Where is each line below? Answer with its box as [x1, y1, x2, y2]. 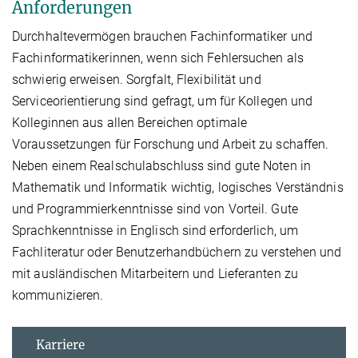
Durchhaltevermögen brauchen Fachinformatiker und [12, 29, 312, 45]
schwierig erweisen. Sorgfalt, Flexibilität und [12, 72, 261, 88]
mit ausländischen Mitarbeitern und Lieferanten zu [12, 266, 298, 282]
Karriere [36, 337, 85, 353]
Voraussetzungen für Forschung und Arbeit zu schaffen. [12, 137, 329, 153]
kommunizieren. [12, 288, 104, 304]
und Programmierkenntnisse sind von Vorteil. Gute [12, 201, 298, 217]
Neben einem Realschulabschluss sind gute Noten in [12, 158, 311, 174]
